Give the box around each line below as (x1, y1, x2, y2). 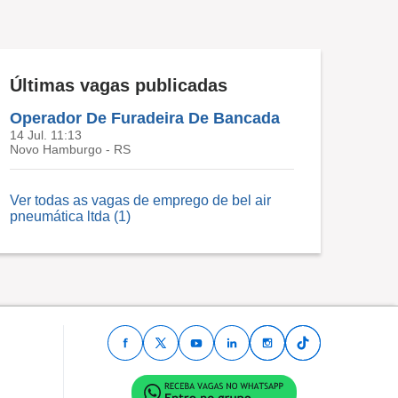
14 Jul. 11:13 (10, 128, 82, 143)
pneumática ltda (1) (10, 209, 131, 225)
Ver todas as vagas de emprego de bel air (10, 193, 271, 209)
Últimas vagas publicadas (10, 76, 227, 96)
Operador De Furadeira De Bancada (10, 109, 280, 128)
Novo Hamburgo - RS (10, 142, 131, 157)
